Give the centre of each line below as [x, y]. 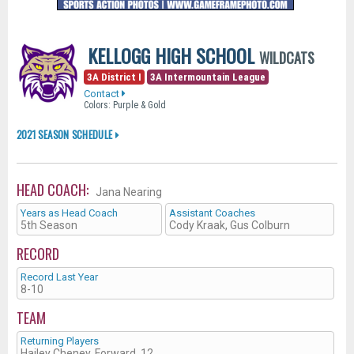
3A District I [114, 77]
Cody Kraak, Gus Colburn [230, 225]
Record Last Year [59, 277]
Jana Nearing [129, 192]
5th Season [49, 225]
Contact [103, 93]
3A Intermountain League [208, 77]
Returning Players [60, 341]
